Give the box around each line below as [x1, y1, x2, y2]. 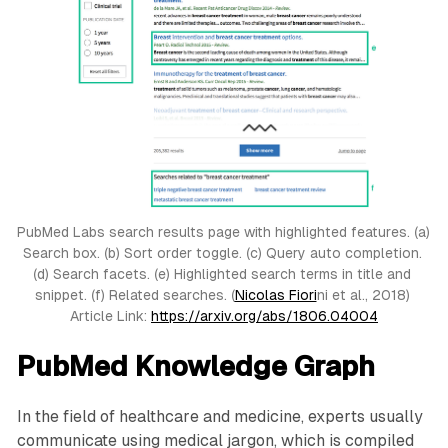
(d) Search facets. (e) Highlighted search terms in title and [33, 266, 411, 283]
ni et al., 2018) [316, 287, 410, 304]
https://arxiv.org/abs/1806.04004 [151, 308, 378, 325]
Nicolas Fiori [234, 287, 317, 304]
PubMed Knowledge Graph [16, 350, 375, 383]
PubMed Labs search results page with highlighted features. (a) [16, 224, 430, 241]
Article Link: [70, 308, 151, 325]
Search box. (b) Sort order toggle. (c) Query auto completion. [22, 245, 422, 262]
